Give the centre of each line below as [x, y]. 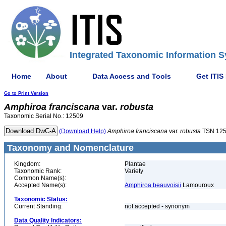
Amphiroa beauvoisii [153, 185]
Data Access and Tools [132, 76]
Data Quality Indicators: [48, 220]
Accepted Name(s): [40, 185]
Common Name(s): [40, 178]
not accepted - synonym [158, 206]
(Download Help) [82, 131]
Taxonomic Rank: [38, 171]
